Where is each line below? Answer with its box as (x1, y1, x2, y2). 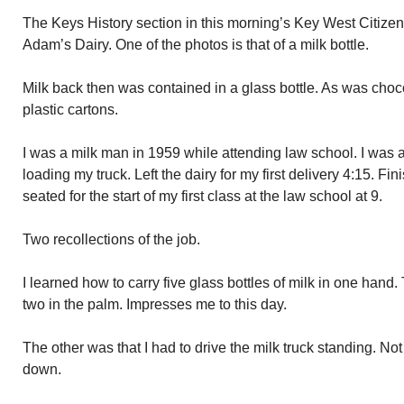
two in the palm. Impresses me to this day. (23, 297, 287, 312)
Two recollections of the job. (23, 232, 200, 247)
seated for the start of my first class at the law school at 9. (23, 188, 382, 204)
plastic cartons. (23, 102, 118, 117)
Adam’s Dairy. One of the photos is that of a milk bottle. (23, 37, 369, 52)
